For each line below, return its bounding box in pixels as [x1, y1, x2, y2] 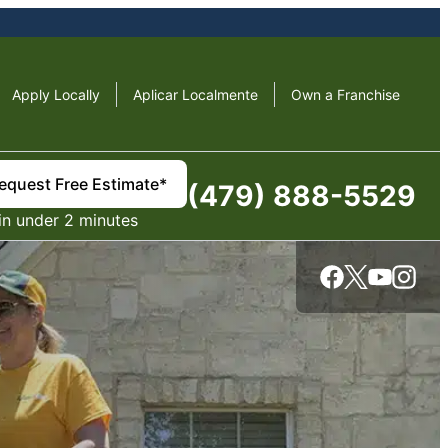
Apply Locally [12, 85, 100, 103]
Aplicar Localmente [133, 85, 258, 103]
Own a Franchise [291, 85, 400, 103]
